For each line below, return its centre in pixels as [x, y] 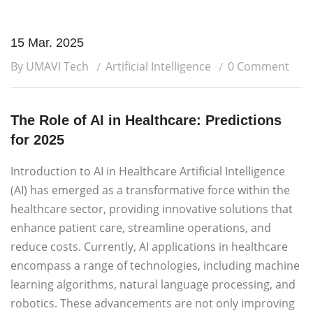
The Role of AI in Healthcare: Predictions [146, 120]
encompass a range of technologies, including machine [155, 265]
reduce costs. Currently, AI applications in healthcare [149, 247]
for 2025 [37, 140]
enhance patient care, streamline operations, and [141, 228]
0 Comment [259, 66]
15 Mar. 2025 [47, 43]
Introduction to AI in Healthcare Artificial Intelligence [148, 171]
